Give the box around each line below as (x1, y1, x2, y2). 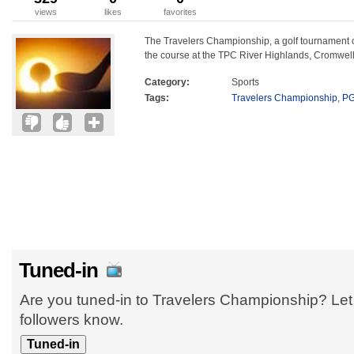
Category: (145, 77, 190, 88)
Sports (232, 77, 259, 88)
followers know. (20, 311, 123, 328)
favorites (163, 7, 197, 17)
